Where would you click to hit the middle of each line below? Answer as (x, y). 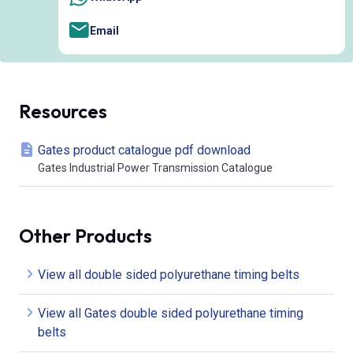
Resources (63, 111)
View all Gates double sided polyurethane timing (171, 313)
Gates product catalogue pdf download (144, 150)
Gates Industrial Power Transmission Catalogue (155, 167)
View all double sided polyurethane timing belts (169, 274)
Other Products (85, 235)
